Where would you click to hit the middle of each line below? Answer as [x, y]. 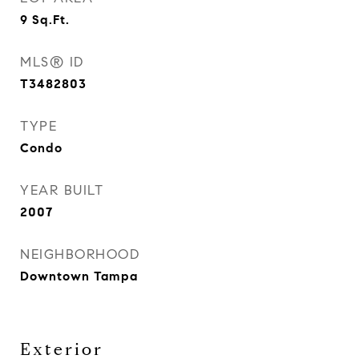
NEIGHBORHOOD [80, 254]
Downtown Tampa [79, 276]
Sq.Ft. [51, 20]
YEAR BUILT [62, 190]
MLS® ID [52, 62]
